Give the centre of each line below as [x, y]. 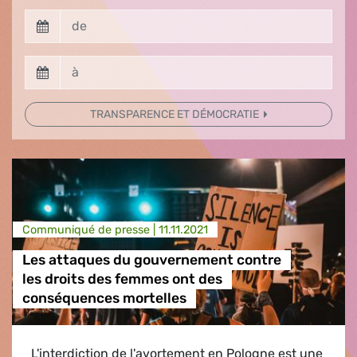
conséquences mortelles [104, 298]
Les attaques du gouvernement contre [151, 260]
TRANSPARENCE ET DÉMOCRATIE [175, 114]
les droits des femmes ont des [122, 279]
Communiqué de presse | [90, 229]
